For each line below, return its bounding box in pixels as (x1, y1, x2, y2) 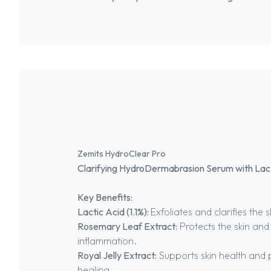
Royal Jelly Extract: (77, 249, 157, 261)
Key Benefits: (77, 191, 132, 203)
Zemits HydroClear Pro (77, 148, 168, 159)
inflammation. (77, 235, 137, 247)
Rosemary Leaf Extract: (77, 220, 177, 232)
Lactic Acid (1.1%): (77, 206, 151, 218)
